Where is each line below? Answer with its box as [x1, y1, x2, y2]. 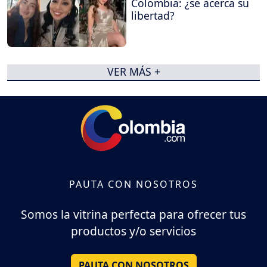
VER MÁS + [107, 64, 160, 79]
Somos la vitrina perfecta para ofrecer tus [21, 206, 246, 223]
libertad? [131, 8, 175, 23]
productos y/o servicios [71, 223, 196, 240]
